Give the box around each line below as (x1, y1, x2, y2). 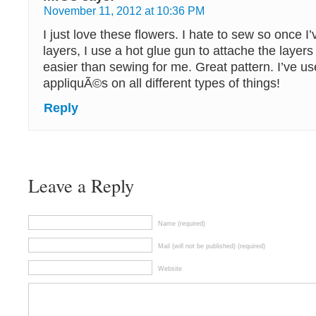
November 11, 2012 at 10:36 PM (44, 4, 205, 17)
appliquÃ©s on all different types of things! (43, 76, 280, 90)
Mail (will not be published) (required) (158, 243, 265, 250)
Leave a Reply (28, 173, 134, 197)
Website (158, 265, 182, 272)
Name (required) (158, 220, 205, 227)
